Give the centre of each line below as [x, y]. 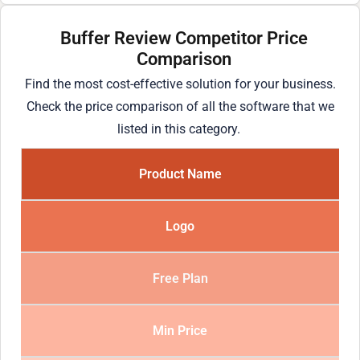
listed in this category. [180, 129]
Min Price [180, 331]
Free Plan [180, 279]
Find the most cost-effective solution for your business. [180, 84]
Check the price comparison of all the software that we [180, 106]
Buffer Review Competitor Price [184, 38]
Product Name [180, 174]
